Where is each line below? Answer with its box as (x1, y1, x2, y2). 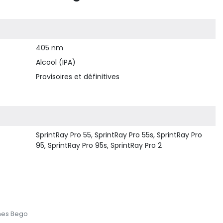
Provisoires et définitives (36, 72, 120, 82)
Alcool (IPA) (36, 57, 76, 67)
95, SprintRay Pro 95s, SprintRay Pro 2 (36, 140, 162, 150)
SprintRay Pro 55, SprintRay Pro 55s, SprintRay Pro (36, 130, 203, 140)
